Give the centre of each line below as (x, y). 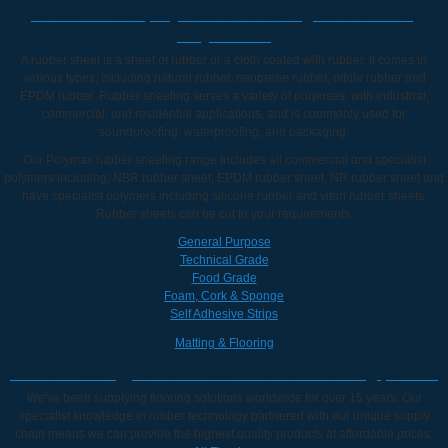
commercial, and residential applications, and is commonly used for (224, 113)
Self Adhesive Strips (224, 313)
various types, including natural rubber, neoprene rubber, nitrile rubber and (224, 77)
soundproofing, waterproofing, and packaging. (224, 131)
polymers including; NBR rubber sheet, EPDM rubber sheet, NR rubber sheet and (224, 177)
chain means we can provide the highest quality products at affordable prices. (224, 433)
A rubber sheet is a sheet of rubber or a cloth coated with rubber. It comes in (224, 59)
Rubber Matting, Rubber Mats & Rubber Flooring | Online (224, 373)
